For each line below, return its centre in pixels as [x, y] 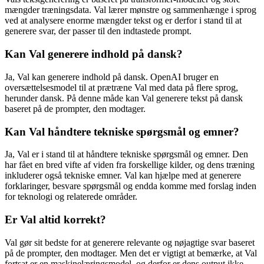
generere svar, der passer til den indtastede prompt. [98, 31]
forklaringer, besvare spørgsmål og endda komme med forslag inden [131, 186]
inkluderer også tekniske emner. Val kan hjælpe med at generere [123, 176]
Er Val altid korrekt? [55, 219]
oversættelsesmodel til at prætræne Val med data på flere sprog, [121, 87]
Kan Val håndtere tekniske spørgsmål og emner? [122, 131]
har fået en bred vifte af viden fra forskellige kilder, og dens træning [130, 165]
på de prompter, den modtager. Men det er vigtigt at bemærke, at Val [131, 253]
